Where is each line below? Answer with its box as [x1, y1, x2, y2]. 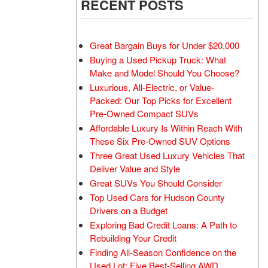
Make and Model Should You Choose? [90, 66, 239, 79]
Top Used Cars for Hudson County [90, 190, 225, 203]
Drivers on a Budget [90, 203, 167, 217]
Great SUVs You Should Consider [90, 176, 222, 189]
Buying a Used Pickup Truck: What [90, 53, 226, 66]
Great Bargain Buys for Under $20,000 [90, 38, 239, 51]
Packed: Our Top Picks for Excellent [90, 93, 232, 106]
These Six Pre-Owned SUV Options [90, 134, 230, 147]
